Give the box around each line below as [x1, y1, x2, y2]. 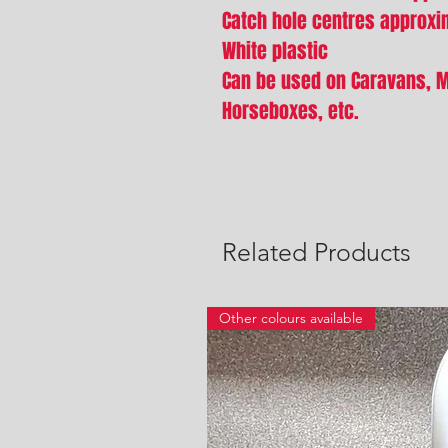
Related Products [222, 237, 411, 267]
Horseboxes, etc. [222, 96, 359, 126]
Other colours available [219, 309, 363, 327]
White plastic [222, 36, 328, 66]
